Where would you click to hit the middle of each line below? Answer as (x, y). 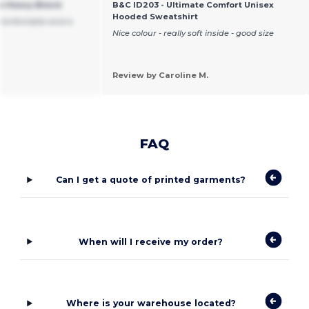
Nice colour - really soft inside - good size (193, 33)
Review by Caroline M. (160, 76)
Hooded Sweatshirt (155, 16)
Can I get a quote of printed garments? (151, 180)
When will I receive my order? (151, 241)
